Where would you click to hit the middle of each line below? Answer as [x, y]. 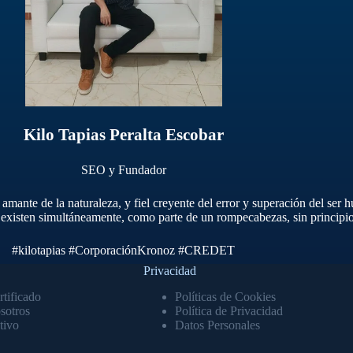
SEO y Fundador [123, 170]
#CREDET [207, 250]
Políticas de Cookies [225, 296]
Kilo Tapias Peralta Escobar [123, 135]
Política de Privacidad [229, 310]
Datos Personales [217, 325]
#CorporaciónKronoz [122, 250]
